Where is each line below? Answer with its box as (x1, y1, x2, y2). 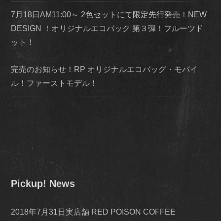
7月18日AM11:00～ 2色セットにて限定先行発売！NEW (11, 10, 207, 19)
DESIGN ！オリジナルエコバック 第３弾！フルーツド (11, 24, 204, 33)
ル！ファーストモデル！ (11, 79, 98, 88)
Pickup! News (11, 178, 75, 189)
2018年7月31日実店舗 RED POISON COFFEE (11, 208, 176, 217)
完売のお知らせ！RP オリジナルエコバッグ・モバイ (11, 65, 198, 74)
